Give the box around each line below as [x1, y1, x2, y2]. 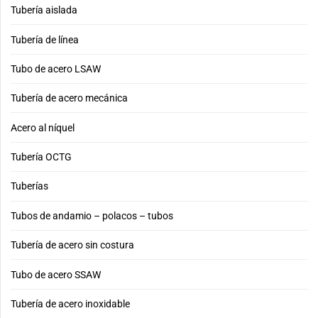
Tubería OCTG [11, 151, 72, 163]
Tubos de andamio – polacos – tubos [11, 209, 173, 221]
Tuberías [11, 180, 48, 192]
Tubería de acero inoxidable [11, 297, 130, 309]
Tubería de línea [11, 33, 79, 45]
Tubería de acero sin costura [11, 239, 134, 251]
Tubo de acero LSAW [11, 62, 101, 75]
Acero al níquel [11, 121, 75, 133]
